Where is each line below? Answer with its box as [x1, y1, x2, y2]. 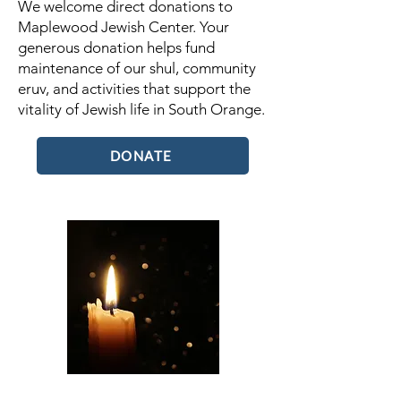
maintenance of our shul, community [18, 59, 256, 77]
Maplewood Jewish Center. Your [18, 18, 229, 36]
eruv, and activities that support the [18, 80, 251, 98]
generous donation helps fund [18, 38, 215, 56]
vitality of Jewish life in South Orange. [18, 100, 265, 118]
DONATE [109, 148, 173, 164]
